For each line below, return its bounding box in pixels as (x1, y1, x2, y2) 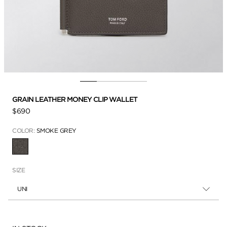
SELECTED (19, 145, 51, 154)
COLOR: (12, 126, 36, 134)
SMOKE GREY (36, 126, 77, 134)
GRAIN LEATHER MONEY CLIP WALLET (12, 95, 139, 103)
